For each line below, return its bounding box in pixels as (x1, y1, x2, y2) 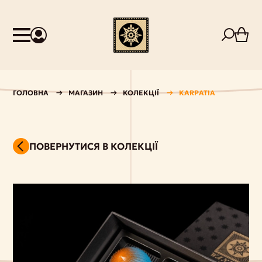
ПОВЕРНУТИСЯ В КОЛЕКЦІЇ (29, 140, 158, 152)
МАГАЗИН (68, 88, 104, 97)
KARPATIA (179, 88, 216, 97)
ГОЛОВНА (13, 88, 49, 97)
